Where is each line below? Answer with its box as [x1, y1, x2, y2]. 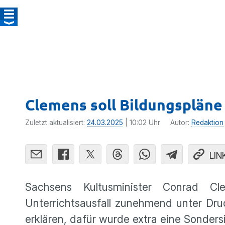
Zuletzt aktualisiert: [25, 119, 87, 127]
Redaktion [191, 119, 223, 127]
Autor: [170, 119, 191, 127]
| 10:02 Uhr [123, 119, 160, 127]
